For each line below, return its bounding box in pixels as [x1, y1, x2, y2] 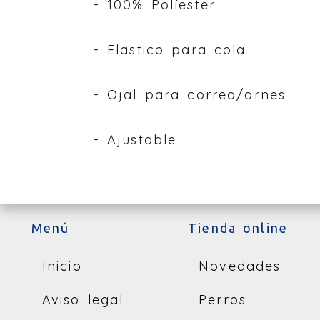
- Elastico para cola [93, 41, 246, 59]
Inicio [41, 258, 82, 275]
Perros [199, 291, 247, 309]
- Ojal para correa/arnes [93, 86, 286, 104]
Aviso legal [41, 291, 124, 309]
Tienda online [188, 221, 289, 236]
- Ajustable [93, 131, 177, 149]
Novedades [199, 258, 281, 275]
